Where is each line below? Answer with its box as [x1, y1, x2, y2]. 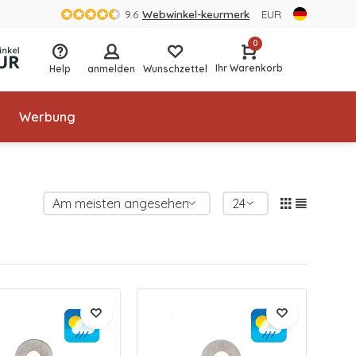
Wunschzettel [143, 62, 207, 75]
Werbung [19, 109, 75, 125]
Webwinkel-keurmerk [142, 7, 250, 21]
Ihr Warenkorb [215, 62, 283, 74]
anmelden [87, 62, 135, 75]
